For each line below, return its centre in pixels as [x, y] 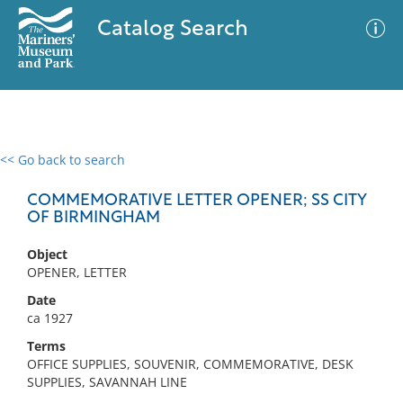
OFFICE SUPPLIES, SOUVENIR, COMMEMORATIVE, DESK [190, 364]
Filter [363, 177]
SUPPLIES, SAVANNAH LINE [107, 382]
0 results [40, 170]
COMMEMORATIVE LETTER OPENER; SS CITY [197, 201]
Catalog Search [172, 30]
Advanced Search [266, 175]
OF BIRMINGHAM [94, 218]
